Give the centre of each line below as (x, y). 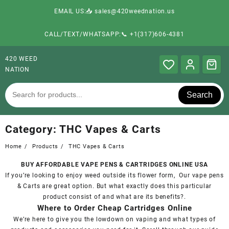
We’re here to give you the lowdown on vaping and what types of (114, 219)
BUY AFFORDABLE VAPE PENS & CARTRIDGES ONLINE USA (114, 164)
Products (45, 146)
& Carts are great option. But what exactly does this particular (114, 186)
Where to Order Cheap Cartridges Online (114, 208)
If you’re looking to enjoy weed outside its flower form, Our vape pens (114, 175)
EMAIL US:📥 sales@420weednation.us (114, 11)
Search (200, 95)
